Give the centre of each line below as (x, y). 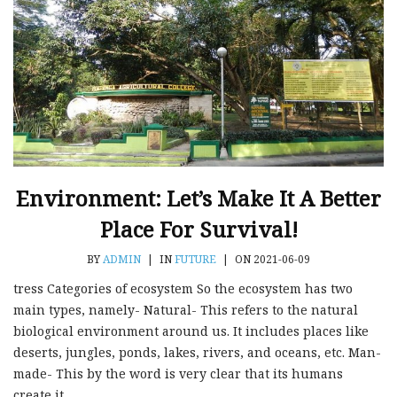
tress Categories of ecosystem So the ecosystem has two (183, 288)
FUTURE (195, 259)
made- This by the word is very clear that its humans (178, 373)
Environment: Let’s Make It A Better (198, 198)
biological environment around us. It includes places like (191, 331)
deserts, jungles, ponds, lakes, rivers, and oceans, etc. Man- (197, 352)
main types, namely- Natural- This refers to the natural (186, 309)
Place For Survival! (198, 229)
